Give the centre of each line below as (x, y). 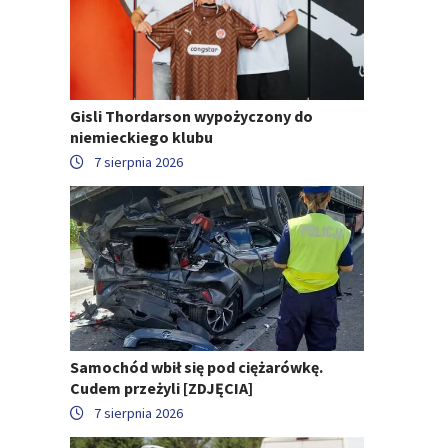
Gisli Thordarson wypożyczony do (191, 115)
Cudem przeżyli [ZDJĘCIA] (161, 387)
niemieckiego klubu (141, 136)
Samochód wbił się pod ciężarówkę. (196, 366)
